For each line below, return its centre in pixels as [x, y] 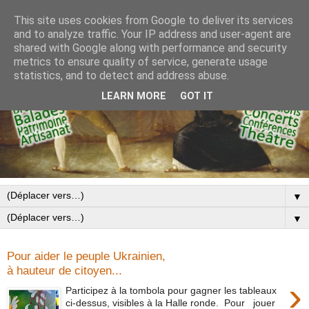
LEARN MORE [134, 97]
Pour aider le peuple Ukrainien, [86, 256]
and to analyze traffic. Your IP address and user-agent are [152, 34]
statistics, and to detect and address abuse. [121, 76]
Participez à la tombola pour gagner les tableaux [171, 290]
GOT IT [197, 97]
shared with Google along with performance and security [150, 48]
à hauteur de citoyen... [64, 270]
